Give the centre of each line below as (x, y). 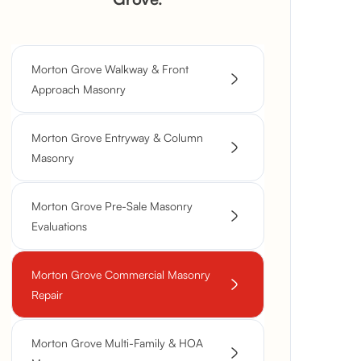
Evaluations (59, 226)
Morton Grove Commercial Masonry (121, 274)
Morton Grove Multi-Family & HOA (117, 343)
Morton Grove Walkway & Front (110, 69)
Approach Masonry (79, 89)
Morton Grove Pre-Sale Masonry (112, 206)
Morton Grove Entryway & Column (117, 137)
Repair (47, 295)
